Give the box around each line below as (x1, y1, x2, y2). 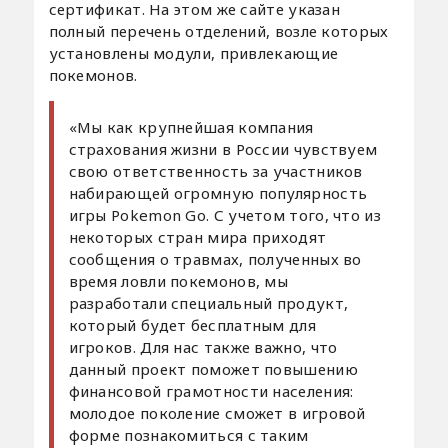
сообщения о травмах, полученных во (68, 248, 362, 269)
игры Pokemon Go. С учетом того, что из (68, 204, 381, 225)
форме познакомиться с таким (68, 424, 309, 445)
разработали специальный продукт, (68, 292, 349, 313)
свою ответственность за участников (68, 160, 363, 181)
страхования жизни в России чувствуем (68, 138, 378, 159)
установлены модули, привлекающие (48, 42, 339, 63)
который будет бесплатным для (68, 314, 316, 335)
